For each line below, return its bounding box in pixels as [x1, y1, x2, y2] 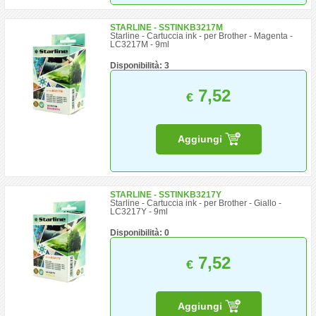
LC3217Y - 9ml [110, 207, 169, 217]
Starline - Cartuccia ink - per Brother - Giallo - [110, 198, 282, 208]
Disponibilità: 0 [110, 228, 170, 238]
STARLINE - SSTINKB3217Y [110, 190, 222, 200]
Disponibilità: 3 [110, 61, 170, 71]
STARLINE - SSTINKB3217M [110, 23, 224, 32]
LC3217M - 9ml [110, 39, 170, 49]
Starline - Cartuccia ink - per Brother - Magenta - [110, 31, 293, 41]
